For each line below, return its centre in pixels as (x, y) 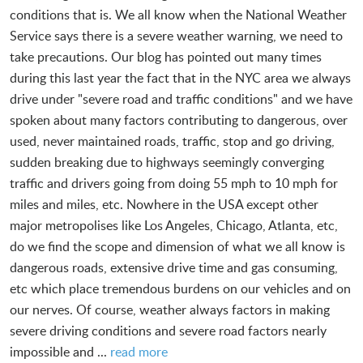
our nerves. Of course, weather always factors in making (170, 309)
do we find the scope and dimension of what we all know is (177, 246)
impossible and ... (60, 351)
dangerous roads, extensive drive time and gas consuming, (174, 267)
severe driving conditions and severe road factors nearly (168, 330)
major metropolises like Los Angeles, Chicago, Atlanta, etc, (174, 225)
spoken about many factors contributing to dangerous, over (179, 120)
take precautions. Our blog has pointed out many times (166, 56)
